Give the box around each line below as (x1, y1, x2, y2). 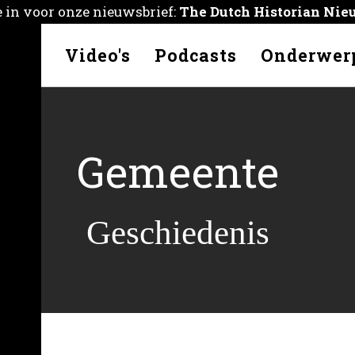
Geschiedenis (86, 214, 269, 251)
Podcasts (154, 44, 237, 67)
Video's (64, 44, 131, 67)
